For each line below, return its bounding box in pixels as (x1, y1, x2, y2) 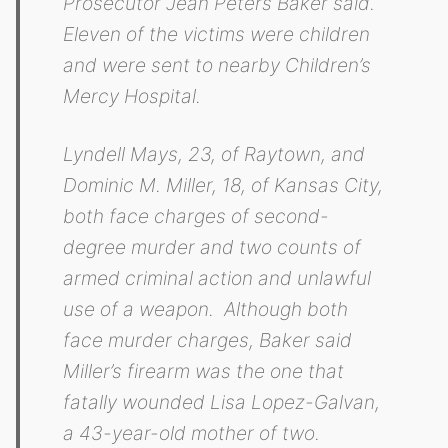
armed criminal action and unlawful (63, 265, 372, 290)
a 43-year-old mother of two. (63, 420, 321, 445)
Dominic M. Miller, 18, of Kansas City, (63, 172, 384, 197)
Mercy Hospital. (63, 83, 202, 108)
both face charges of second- (63, 203, 330, 228)
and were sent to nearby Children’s (63, 52, 372, 77)
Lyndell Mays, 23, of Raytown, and (63, 141, 366, 166)
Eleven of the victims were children (63, 21, 371, 46)
